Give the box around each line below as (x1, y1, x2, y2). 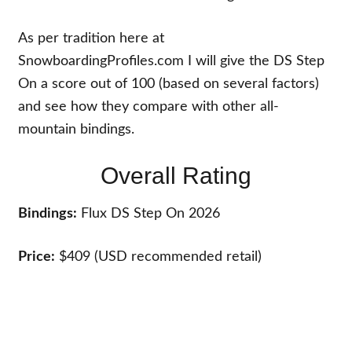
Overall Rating (101, 163, 251, 189)
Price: (18, 250, 56, 264)
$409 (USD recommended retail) (55, 250, 262, 264)
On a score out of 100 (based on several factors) (18, 77, 320, 91)
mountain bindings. (18, 123, 135, 137)
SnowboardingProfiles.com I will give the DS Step (18, 54, 325, 68)
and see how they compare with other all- (18, 100, 280, 114)
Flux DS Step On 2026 (77, 207, 221, 221)
